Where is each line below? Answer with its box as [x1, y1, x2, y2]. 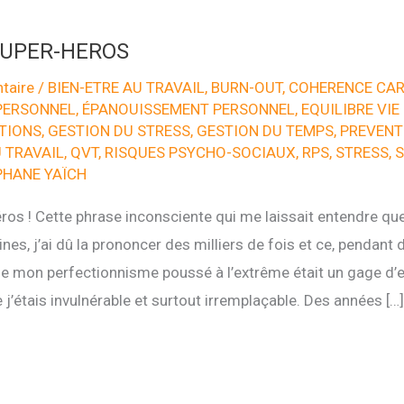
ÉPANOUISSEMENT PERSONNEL [81, 99, 295, 118]
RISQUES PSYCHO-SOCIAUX [104, 142, 296, 161]
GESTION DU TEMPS [196, 121, 334, 140]
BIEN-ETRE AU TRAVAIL [47, 78, 205, 96]
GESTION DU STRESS [47, 121, 190, 140]
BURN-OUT [210, 78, 282, 96]
